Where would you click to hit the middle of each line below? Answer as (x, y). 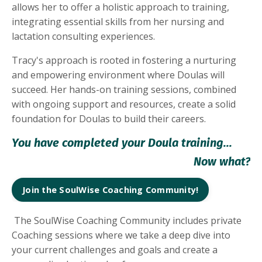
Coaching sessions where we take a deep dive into (121, 235)
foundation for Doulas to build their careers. (109, 119)
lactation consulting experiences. (83, 37)
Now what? (222, 162)
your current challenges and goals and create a (115, 250)
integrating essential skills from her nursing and (118, 22)
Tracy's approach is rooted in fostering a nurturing (124, 61)
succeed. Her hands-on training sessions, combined (124, 90)
